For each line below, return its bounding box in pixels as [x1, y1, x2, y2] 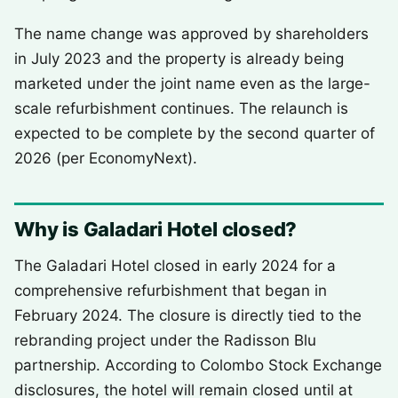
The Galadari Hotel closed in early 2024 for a [14, 257, 336, 275]
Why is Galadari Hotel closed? [14, 218, 298, 241]
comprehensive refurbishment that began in [14, 282, 327, 299]
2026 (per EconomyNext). [14, 149, 197, 167]
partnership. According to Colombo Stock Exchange [14, 356, 382, 374]
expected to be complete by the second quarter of [14, 124, 375, 142]
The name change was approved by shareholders [14, 25, 369, 43]
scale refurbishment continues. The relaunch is [14, 99, 348, 117]
